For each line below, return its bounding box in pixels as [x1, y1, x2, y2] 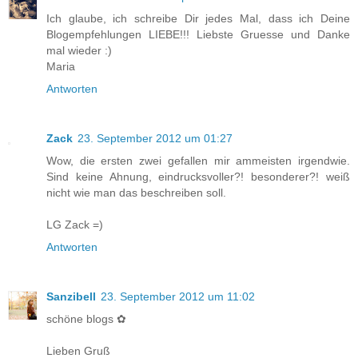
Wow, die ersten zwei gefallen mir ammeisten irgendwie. [46, 154, 350, 168]
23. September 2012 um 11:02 [101, 290, 255, 304]
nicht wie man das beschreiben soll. [46, 186, 226, 200]
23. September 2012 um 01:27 [78, 132, 233, 145]
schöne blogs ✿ [46, 312, 126, 326]
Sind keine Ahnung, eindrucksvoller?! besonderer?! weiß [46, 170, 350, 184]
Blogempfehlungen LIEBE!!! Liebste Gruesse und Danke [46, 28, 350, 42]
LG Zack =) [46, 218, 103, 232]
